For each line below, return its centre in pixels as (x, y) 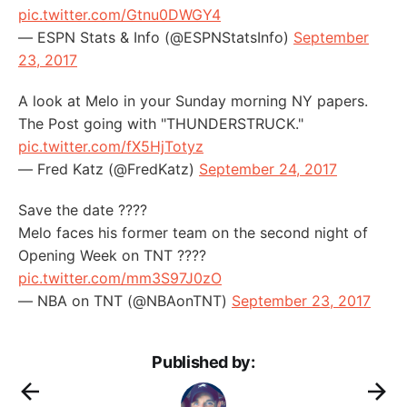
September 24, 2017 (268, 169)
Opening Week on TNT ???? (112, 255)
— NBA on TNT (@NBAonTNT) (125, 300)
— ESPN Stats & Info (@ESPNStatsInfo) (156, 37)
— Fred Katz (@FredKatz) (109, 169)
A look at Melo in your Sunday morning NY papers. (193, 100)
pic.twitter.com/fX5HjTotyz (111, 146)
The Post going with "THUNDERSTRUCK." (161, 123)
